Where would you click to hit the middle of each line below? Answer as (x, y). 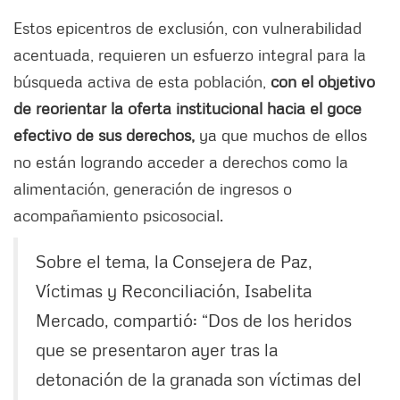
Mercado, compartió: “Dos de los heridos (194, 320)
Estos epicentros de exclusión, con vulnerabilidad (187, 28)
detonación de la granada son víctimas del (199, 379)
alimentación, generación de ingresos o (153, 189)
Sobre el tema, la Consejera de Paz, (174, 261)
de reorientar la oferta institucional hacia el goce (187, 108)
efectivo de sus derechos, (104, 135)
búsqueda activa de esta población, (142, 82)
